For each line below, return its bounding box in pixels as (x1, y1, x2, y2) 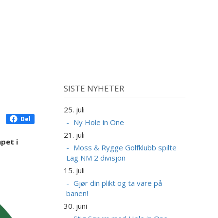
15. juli (63, 165, 85, 176)
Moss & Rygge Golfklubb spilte (73, 143, 177, 153)
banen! (66, 188, 88, 199)
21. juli (63, 130, 85, 140)
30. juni (63, 201, 87, 211)
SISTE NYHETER (63, 82, 124, 94)
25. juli (63, 105, 85, 115)
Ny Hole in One (73, 117, 124, 127)
